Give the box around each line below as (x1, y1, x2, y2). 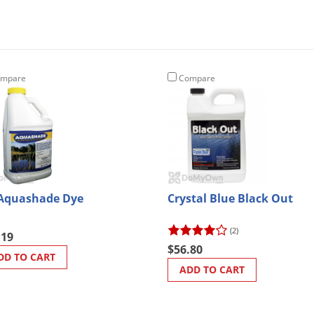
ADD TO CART (179, 262, 245, 276)
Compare (177, 71, 215, 84)
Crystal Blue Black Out (168, 190, 293, 206)
